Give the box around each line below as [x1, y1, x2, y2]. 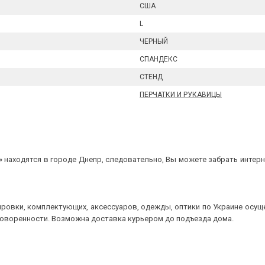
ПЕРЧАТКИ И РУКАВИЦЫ [140, 91, 222, 99]
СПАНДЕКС [140, 55, 177, 63]
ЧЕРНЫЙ [140, 37, 168, 46]
